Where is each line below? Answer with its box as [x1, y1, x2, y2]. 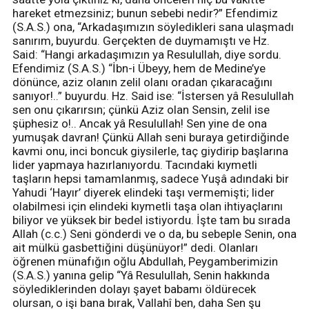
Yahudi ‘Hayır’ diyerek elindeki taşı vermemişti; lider [12, 185, 275, 199]
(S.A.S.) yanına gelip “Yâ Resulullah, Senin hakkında [12, 268, 270, 282]
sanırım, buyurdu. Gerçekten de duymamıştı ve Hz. [12, 33, 270, 48]
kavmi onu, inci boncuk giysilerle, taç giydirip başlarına [12, 143, 288, 158]
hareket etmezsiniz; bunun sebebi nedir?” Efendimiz [12, 6, 278, 20]
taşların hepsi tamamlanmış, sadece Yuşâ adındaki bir [12, 171, 289, 186]
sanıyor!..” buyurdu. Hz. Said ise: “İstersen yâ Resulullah [12, 88, 294, 103]
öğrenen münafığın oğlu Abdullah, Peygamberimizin [12, 254, 278, 268]
